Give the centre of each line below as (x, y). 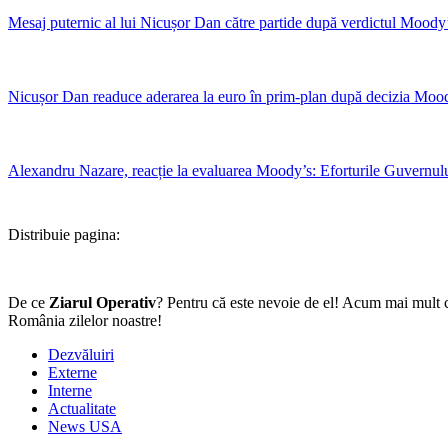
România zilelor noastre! (85, 320)
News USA (85, 426)
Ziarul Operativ (102, 302)
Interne (70, 390)
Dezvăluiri (81, 354)
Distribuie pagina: (64, 234)
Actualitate (82, 408)
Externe (72, 372)
